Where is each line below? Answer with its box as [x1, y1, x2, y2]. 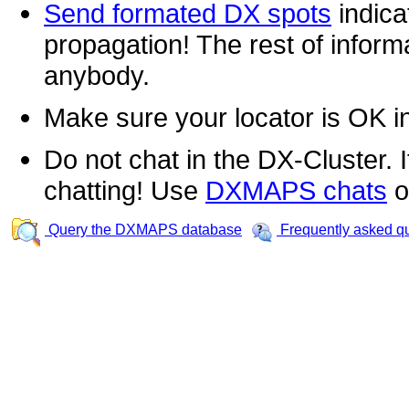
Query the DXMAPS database [45, 222, 242, 238]
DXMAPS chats [205, 175, 387, 206]
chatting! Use [44, 175, 205, 206]
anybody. [44, 60, 150, 91]
